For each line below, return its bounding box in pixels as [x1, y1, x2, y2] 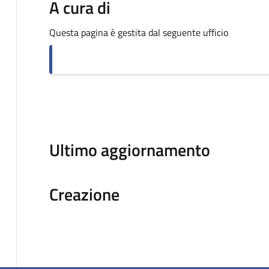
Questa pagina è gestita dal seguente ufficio [49, 25, 228, 40]
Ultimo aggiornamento [49, 136, 210, 163]
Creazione [49, 181, 119, 207]
